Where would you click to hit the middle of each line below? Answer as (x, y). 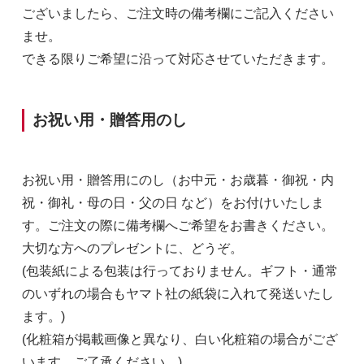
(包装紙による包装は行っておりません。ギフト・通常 (180, 271)
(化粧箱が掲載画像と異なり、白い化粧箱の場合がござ (180, 340)
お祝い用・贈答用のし (109, 119)
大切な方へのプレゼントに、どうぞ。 (132, 249)
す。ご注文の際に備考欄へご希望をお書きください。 (178, 226)
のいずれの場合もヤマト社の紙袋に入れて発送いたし (178, 294)
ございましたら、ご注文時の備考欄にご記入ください (178, 13)
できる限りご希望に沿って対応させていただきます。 (178, 59)
